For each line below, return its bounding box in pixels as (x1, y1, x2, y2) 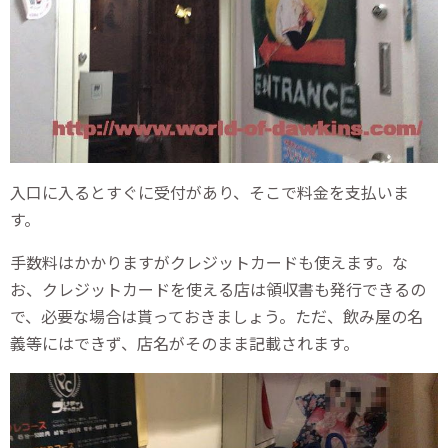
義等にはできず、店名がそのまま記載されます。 (10, 330, 359, 355)
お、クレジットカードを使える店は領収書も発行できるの (10, 276, 426, 301)
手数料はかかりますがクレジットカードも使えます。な (10, 249, 408, 274)
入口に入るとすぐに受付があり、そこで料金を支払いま (10, 179, 409, 204)
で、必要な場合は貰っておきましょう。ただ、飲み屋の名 (10, 303, 423, 328)
